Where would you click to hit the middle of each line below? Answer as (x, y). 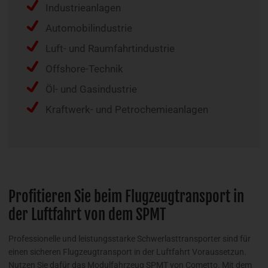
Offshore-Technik (84, 69)
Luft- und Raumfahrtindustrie (110, 49)
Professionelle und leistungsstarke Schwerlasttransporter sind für (130, 238)
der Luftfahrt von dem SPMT (87, 215)
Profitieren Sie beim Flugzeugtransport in (126, 197)
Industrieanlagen (83, 8)
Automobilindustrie (89, 28)
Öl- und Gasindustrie (91, 89)
